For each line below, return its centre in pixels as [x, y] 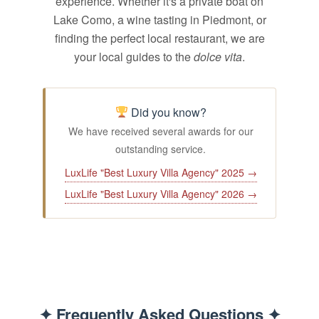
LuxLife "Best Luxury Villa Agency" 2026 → [161, 193]
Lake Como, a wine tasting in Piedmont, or [159, 19]
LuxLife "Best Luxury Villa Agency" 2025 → [161, 172]
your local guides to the [134, 56]
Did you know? [167, 112]
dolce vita [218, 56]
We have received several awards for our [161, 131]
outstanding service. [161, 148]
